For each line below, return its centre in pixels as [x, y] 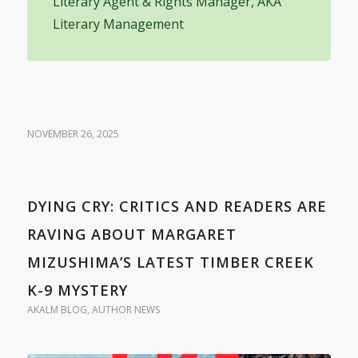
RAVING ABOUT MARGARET [131, 234]
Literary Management [118, 24]
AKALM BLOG [57, 309]
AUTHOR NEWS [125, 309]
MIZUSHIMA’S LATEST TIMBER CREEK [170, 262]
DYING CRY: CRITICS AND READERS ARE [177, 206]
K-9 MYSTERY [77, 290]
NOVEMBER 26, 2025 [73, 133]
